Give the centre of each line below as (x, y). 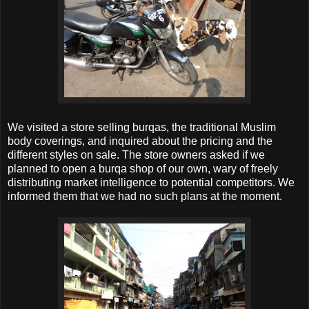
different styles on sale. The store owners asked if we (136, 155)
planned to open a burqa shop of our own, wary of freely (143, 169)
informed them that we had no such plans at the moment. (145, 197)
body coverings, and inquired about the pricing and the (140, 141)
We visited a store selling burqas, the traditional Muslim (142, 128)
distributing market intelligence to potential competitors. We (151, 183)
